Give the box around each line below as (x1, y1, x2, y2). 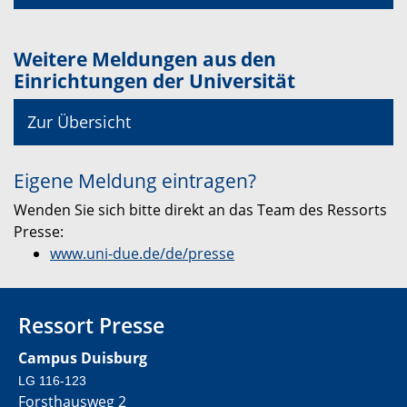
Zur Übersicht (27, 111, 131, 134)
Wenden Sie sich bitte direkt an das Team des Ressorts (14, 200, 387, 221)
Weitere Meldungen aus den (14, 46, 276, 73)
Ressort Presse (18, 311, 164, 341)
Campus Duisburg (18, 348, 147, 369)
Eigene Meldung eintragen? (14, 168, 256, 194)
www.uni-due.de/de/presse (50, 243, 234, 264)
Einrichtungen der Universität (14, 68, 295, 94)
